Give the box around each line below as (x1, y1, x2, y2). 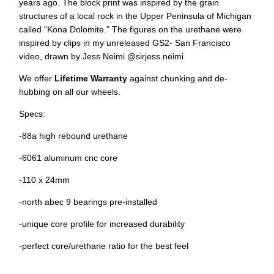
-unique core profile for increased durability (19, 219, 185, 229)
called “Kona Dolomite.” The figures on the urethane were (19, 24, 242, 35)
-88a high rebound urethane (19, 131, 128, 141)
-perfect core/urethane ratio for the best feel (19, 241, 188, 251)
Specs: (19, 109, 45, 119)
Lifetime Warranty (54, 73, 127, 84)
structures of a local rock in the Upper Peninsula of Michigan (19, 11, 251, 21)
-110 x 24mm (19, 175, 70, 185)
